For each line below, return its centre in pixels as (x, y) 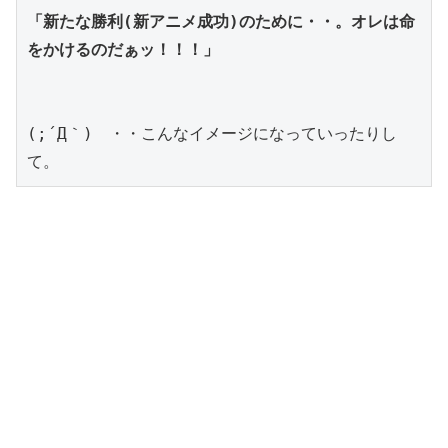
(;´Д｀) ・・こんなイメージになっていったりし (212, 133)
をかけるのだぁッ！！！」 (123, 49)
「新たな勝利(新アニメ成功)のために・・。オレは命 (221, 21)
